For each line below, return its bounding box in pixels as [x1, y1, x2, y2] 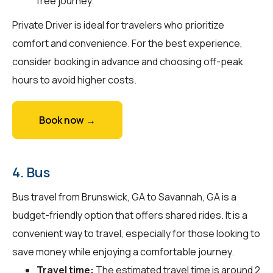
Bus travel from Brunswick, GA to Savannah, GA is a [12, 190, 236, 204]
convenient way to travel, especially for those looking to [12, 226, 260, 240]
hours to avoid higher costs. [12, 73, 136, 87]
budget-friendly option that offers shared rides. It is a [12, 208, 247, 222]
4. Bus [12, 163, 50, 182]
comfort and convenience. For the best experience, [12, 36, 243, 50]
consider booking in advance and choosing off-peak [12, 54, 243, 68]
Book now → [39, 113, 96, 127]
